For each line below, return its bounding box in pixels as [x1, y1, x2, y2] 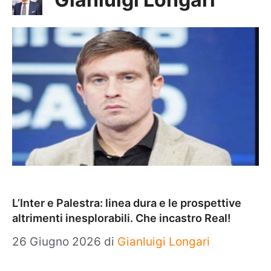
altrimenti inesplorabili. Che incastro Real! [12, 212, 231, 224]
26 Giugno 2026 [12, 234, 104, 249]
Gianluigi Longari [117, 234, 210, 249]
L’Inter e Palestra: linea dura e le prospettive [12, 197, 241, 209]
